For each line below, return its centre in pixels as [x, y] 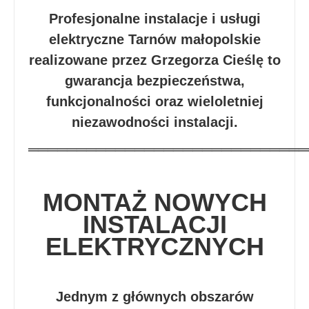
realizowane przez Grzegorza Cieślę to [154, 60]
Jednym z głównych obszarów [154, 297]
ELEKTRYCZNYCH [154, 247]
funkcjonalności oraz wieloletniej [154, 101]
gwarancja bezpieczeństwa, [154, 81]
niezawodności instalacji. [154, 122]
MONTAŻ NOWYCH [154, 202]
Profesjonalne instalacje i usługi [154, 19]
